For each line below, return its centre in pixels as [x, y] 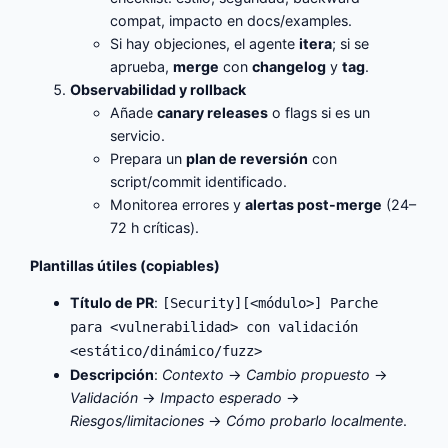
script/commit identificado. [199, 182]
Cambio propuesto [308, 374]
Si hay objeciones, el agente [205, 44]
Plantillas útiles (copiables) [125, 265]
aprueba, [142, 67]
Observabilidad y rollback [158, 90]
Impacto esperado [221, 397]
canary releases [213, 113]
